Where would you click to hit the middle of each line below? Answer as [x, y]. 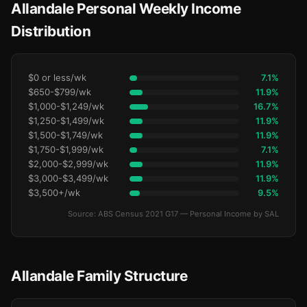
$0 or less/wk [57, 77]
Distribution [51, 31]
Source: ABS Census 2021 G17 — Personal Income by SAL [173, 214]
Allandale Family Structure [99, 276]
